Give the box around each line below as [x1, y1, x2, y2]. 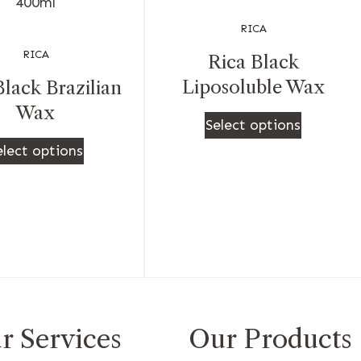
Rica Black [207, 51, 299, 74]
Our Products [189, 323, 352, 355]
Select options [205, 116, 301, 135]
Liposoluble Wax [181, 76, 325, 99]
